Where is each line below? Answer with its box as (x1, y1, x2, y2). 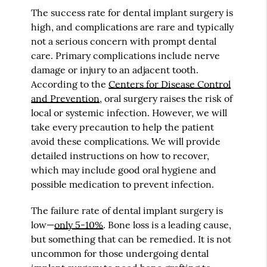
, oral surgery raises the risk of (100, 92, 233, 104)
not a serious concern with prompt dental (31, 35, 217, 47)
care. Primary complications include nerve (31, 49, 221, 61)
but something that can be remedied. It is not (31, 232, 232, 245)
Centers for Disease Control (108, 77, 231, 90)
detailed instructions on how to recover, (31, 149, 210, 162)
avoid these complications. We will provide (31, 135, 221, 147)
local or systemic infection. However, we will (31, 106, 228, 119)
